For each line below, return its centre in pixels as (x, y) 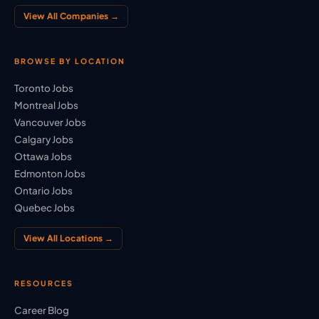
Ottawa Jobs (43, 156)
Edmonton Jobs (50, 173)
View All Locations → (68, 238)
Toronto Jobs (44, 88)
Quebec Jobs (45, 207)
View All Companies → (71, 16)
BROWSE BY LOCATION (70, 61)
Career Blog (42, 310)
